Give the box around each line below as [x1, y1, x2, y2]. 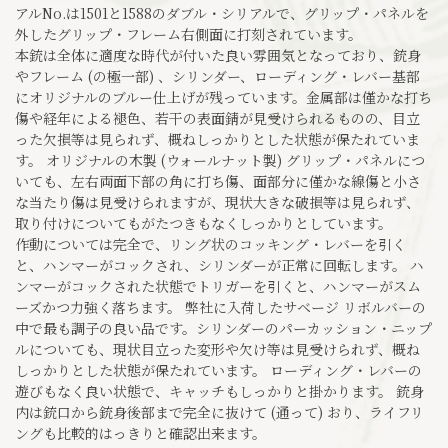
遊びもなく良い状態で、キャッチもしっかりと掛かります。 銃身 [15, 380, 424, 401]
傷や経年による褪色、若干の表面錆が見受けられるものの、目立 [15, 107, 420, 128]
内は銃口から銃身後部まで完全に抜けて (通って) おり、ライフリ [15, 401, 424, 422]
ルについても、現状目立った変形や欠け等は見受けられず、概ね [15, 338, 420, 359]
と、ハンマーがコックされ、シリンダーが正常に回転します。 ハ [15, 254, 424, 275]
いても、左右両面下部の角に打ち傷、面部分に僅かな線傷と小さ [15, 170, 421, 191]
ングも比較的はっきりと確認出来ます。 [15, 422, 266, 443]
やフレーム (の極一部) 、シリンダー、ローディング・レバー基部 [15, 65, 420, 86]
